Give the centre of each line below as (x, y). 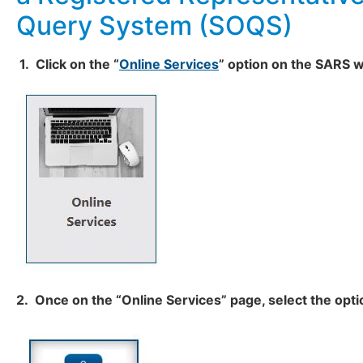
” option (243, 64)
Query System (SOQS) (154, 26)
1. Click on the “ (68, 64)
